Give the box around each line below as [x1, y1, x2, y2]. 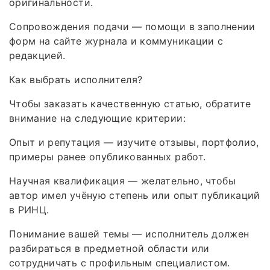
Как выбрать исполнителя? [9, 73, 143, 86]
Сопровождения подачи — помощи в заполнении [9, 20, 256, 33]
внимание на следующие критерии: [9, 111, 186, 124]
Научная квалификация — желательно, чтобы [9, 174, 236, 187]
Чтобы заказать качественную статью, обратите [9, 97, 251, 110]
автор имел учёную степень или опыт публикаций [9, 189, 260, 201]
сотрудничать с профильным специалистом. [9, 256, 230, 269]
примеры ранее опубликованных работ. [9, 150, 206, 163]
